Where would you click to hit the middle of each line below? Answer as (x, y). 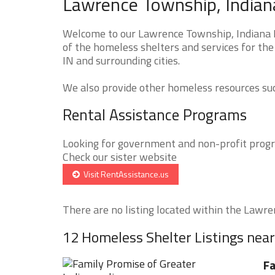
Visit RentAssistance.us (124, 174)
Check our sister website (120, 157)
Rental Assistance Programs (155, 114)
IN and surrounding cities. (121, 60)
